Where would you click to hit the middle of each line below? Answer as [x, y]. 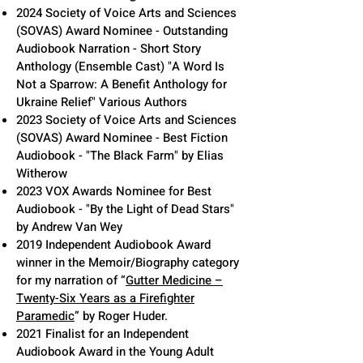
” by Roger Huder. [121, 316]
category [216, 263]
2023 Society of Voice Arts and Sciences [126, 120]
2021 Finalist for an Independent [102, 334]
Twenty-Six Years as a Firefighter [105, 298]
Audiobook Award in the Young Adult [115, 352]
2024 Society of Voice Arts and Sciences [126, 13]
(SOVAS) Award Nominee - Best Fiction [122, 138]
